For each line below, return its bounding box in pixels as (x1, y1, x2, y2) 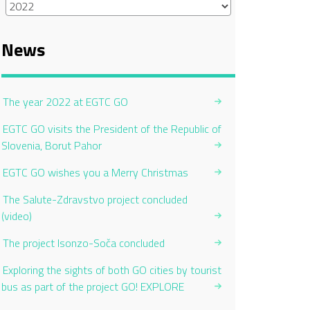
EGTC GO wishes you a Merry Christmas (3, 164, 188, 181)
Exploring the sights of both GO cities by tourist (3, 262, 221, 278)
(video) (1, 208, 32, 224)
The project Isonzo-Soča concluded (3, 235, 165, 251)
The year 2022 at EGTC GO (3, 93, 128, 110)
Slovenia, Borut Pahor (1, 137, 102, 154)
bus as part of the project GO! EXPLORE (1, 278, 184, 295)
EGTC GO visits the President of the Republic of (3, 120, 221, 137)
